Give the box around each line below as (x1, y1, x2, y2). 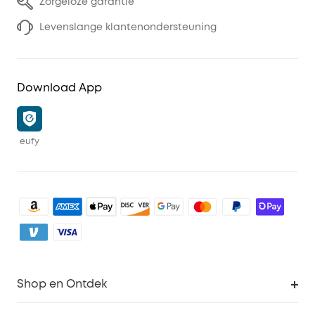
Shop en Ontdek (17, 279, 107, 290)
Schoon (25, 304, 63, 313)
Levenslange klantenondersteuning (39, 23, 217, 32)
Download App (17, 83, 102, 94)
